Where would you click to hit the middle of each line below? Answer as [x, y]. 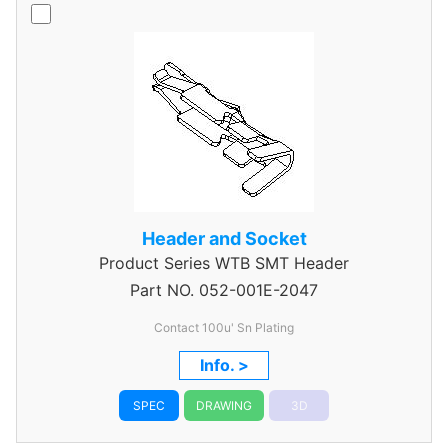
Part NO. [162, 290]
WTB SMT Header [279, 263]
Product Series [154, 263]
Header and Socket [224, 238]
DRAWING [224, 405]
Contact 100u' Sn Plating [224, 327]
